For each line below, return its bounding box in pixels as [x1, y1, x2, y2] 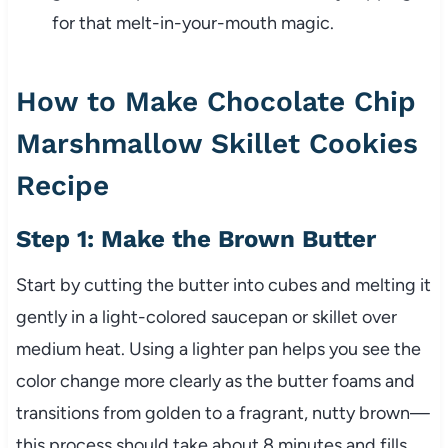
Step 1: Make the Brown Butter [15, 225, 376, 254]
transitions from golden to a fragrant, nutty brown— [15, 402, 430, 425]
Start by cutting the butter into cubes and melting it [15, 274, 431, 297]
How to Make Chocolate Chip [15, 85, 416, 119]
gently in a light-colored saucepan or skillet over [15, 306, 397, 329]
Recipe [15, 169, 109, 203]
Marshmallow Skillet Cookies [15, 127, 418, 161]
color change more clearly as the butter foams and [15, 370, 415, 393]
